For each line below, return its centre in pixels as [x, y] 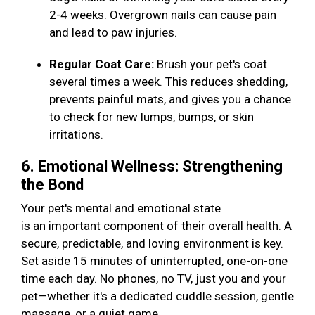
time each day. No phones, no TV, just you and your [154, 279]
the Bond [54, 185]
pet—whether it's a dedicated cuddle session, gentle [157, 296]
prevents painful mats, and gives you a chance [170, 99]
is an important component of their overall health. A [156, 226]
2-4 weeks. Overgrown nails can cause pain [163, 15]
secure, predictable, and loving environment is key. [152, 244]
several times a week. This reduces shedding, [168, 82]
